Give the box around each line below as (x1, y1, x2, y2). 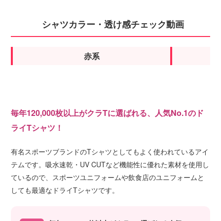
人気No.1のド (155, 107, 204, 118)
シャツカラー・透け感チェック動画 (42, 17, 184, 31)
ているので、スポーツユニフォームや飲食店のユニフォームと (11, 172, 204, 182)
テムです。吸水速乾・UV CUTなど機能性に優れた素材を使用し (11, 159, 209, 169)
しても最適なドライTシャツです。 (11, 184, 119, 195)
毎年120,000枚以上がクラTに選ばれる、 (11, 107, 155, 118)
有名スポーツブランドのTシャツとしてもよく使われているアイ (11, 146, 209, 156)
